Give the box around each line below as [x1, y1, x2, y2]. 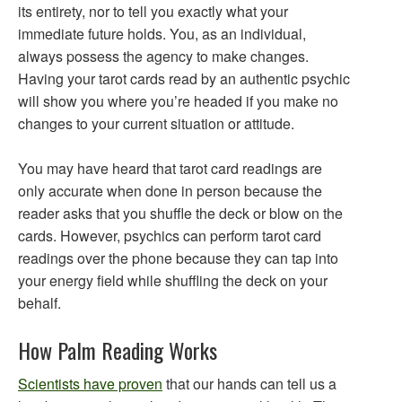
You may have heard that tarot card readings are [18, 158, 322, 179]
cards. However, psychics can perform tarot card [18, 225, 321, 246]
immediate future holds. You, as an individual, [18, 23, 306, 44]
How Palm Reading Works [18, 334, 217, 366]
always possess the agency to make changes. [18, 46, 309, 66]
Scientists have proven [18, 373, 162, 394]
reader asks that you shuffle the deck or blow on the [18, 203, 343, 223]
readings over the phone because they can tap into [18, 248, 338, 268]
